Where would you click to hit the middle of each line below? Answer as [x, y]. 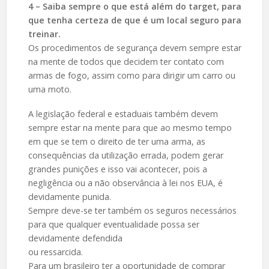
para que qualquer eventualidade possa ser [113, 224]
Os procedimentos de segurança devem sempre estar [134, 48]
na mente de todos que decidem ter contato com [126, 62]
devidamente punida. [69, 196]
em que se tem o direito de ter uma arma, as [116, 141]
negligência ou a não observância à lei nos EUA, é [125, 183]
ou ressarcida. [55, 252]
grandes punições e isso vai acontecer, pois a [117, 169]
